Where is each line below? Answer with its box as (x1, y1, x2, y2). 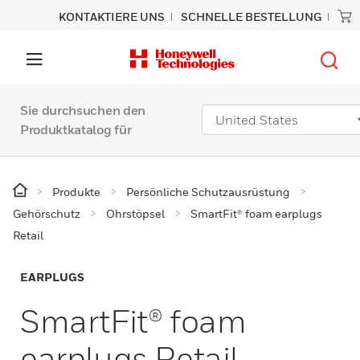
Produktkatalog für (20, 121, 132, 137)
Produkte (52, 185, 100, 198)
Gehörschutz (13, 207, 80, 220)
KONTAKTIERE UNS (59, 10, 165, 23)
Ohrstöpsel (106, 207, 165, 220)
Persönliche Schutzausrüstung (126, 185, 290, 198)
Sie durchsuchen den (20, 102, 145, 118)
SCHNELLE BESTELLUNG (181, 10, 321, 23)
